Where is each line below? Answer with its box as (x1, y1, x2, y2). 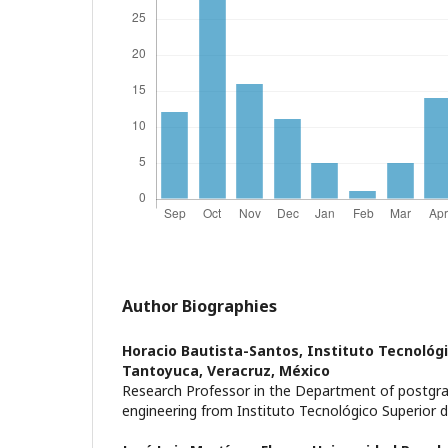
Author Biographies (122, 294, 277, 317)
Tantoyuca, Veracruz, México (122, 360, 330, 380)
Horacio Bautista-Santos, (122, 340, 307, 360)
